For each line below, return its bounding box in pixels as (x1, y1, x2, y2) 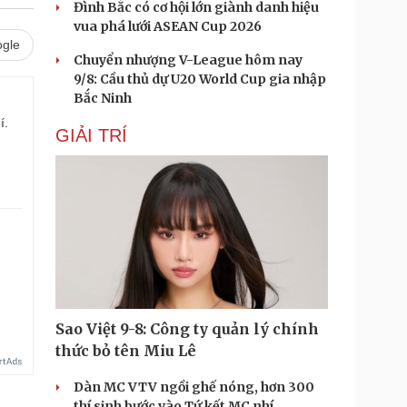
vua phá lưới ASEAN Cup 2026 (74, 18, 262, 35)
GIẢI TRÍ (55, 125, 127, 145)
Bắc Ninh (74, 90, 132, 106)
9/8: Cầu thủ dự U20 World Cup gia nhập (74, 71, 326, 87)
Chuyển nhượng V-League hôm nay (74, 52, 303, 68)
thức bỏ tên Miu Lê (55, 342, 196, 360)
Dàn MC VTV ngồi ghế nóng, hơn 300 (74, 379, 314, 395)
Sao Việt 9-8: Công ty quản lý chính (55, 320, 319, 338)
